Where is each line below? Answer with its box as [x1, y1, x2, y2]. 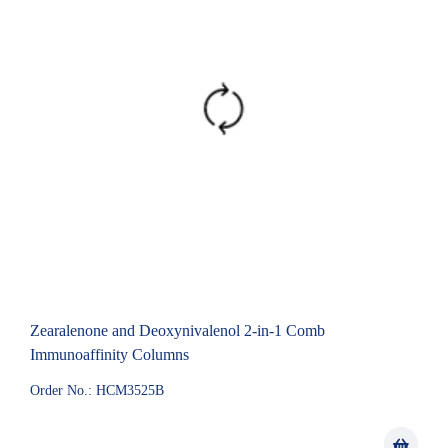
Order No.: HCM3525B [30, 383, 164, 398]
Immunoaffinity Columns [30, 346, 189, 363]
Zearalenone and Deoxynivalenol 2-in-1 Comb [30, 322, 325, 339]
